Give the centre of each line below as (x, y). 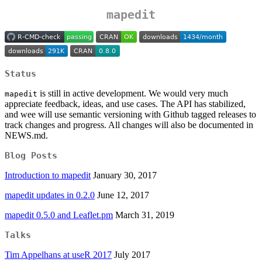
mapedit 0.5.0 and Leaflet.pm (59, 215)
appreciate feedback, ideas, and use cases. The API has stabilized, (125, 104)
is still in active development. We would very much (133, 94)
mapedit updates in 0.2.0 (50, 195)
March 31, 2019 (144, 215)
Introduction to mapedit (48, 175)
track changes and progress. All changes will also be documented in (129, 125)
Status (20, 74)
